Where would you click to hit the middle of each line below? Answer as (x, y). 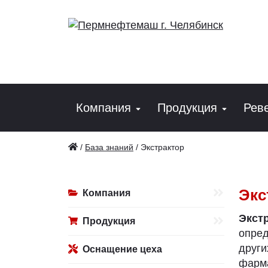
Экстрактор (162, 147)
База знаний (109, 147)
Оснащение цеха (122, 249)
